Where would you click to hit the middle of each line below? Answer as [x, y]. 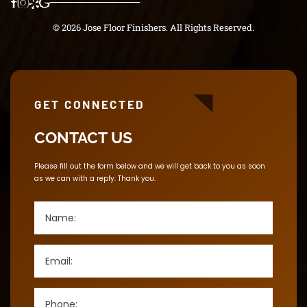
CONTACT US [83, 137]
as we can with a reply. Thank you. [95, 178]
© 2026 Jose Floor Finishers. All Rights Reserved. [153, 27]
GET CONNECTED [90, 104]
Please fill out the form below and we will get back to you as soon [150, 166]
